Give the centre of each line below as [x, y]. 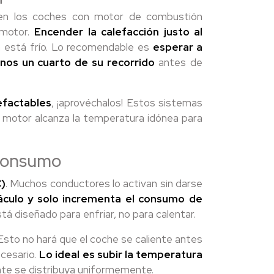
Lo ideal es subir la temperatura [121, 254]
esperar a [178, 47]
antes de [179, 62]
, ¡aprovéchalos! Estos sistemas [127, 103]
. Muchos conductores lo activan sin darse [104, 183]
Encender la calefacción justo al [119, 32]
